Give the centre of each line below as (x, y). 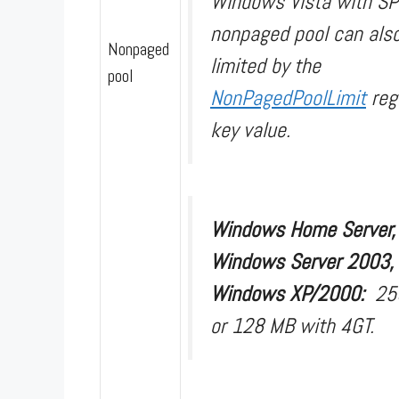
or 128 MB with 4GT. (292, 325)
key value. (250, 129)
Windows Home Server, (303, 229)
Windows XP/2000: (293, 293)
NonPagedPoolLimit (288, 97)
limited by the (265, 65)
